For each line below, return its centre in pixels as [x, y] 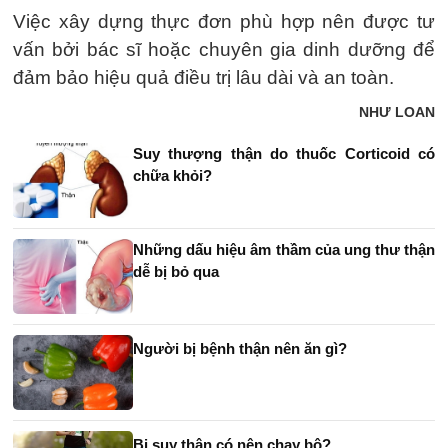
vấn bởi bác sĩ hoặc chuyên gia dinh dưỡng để [224, 50]
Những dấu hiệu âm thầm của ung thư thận [284, 250]
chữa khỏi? [172, 176]
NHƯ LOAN [397, 112]
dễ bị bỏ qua [176, 272]
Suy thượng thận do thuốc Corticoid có [284, 154]
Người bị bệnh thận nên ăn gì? [240, 349]
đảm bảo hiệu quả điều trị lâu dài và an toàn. [203, 78]
